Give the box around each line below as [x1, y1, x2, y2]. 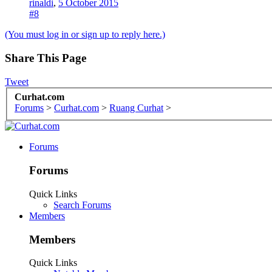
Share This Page [5, 52, 86, 65]
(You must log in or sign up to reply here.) [5, 29, 165, 40]
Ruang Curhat [109, 103, 163, 114]
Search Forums [53, 199, 111, 210]
